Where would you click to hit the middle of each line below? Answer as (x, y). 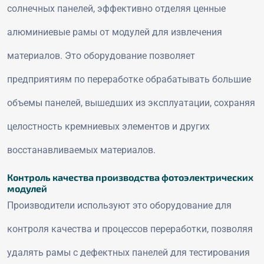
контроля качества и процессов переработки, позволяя (130, 229)
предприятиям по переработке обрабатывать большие (129, 79)
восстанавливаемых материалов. (81, 150)
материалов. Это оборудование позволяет (101, 55)
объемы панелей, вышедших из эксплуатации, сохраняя (131, 103)
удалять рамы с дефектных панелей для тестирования (128, 252)
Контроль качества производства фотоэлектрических (130, 177)
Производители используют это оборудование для (119, 205)
